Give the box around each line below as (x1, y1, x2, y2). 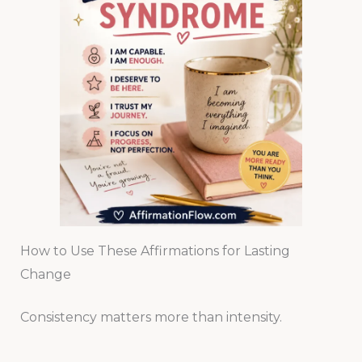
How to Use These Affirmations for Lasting (19, 243, 290, 259)
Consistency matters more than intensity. (19, 309, 282, 326)
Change (19, 267, 71, 283)
